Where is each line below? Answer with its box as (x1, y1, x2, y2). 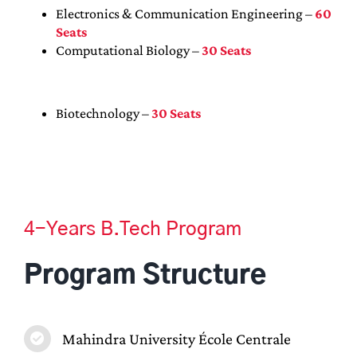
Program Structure (23, 261, 266, 289)
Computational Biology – (55, 41, 202, 58)
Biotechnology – (55, 104, 151, 121)
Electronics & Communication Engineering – (55, 5, 315, 22)
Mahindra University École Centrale (61, 329, 291, 347)
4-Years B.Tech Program (23, 219, 241, 239)
